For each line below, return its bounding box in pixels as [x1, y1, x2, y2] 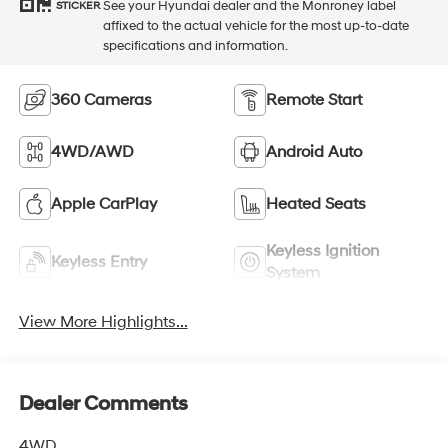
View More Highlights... [18, 312, 188, 333]
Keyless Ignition [266, 240, 379, 261]
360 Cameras [50, 89, 152, 110]
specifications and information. [102, 37, 288, 54]
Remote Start [266, 89, 362, 110]
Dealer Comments [18, 392, 188, 417]
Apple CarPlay [50, 193, 157, 214]
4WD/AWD [50, 141, 134, 162]
